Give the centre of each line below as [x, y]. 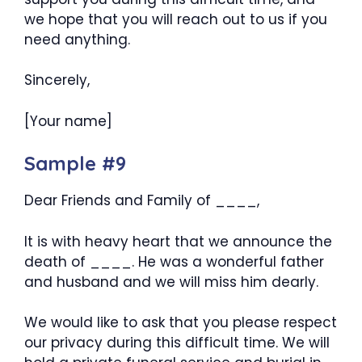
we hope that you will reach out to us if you [176, 19]
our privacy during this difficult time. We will [177, 343]
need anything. [77, 39]
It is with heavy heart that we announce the [178, 241]
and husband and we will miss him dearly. [171, 282]
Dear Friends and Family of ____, [142, 200]
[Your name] [68, 121]
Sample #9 [75, 163]
